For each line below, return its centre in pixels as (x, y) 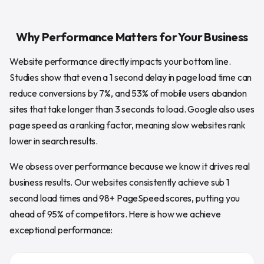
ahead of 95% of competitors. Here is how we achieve (115, 214)
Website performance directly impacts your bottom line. (120, 61)
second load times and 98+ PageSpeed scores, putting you (125, 198)
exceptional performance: (61, 230)
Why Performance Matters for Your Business (132, 37)
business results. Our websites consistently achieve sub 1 (119, 182)
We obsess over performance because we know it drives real (130, 166)
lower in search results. (54, 141)
